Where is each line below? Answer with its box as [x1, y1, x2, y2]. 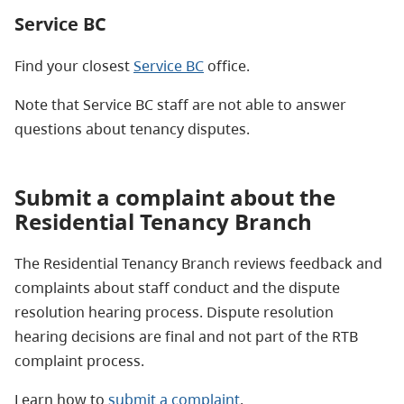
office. [204, 55, 250, 76]
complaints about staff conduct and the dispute [14, 277, 340, 298]
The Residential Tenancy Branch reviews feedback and [14, 252, 382, 273]
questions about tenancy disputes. [14, 118, 250, 139]
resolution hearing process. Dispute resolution [14, 301, 334, 322]
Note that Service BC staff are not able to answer [14, 94, 346, 115]
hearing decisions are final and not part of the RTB [14, 326, 358, 346]
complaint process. [14, 350, 144, 371]
